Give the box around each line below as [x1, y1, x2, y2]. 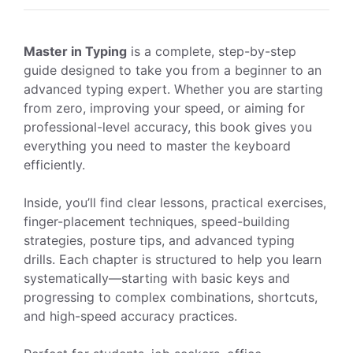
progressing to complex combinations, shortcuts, [24, 288, 318, 305]
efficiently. [24, 156, 85, 173]
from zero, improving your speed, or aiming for [24, 99, 305, 116]
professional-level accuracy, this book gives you [24, 118, 312, 135]
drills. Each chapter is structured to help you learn [24, 251, 321, 267]
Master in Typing [24, 43, 127, 59]
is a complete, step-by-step [127, 43, 296, 59]
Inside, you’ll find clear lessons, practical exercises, [24, 194, 326, 210]
